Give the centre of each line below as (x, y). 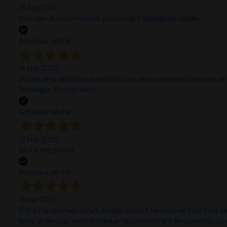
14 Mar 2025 (38, 68)
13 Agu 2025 (38, 8)
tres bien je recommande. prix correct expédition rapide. (109, 18)
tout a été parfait (46, 149)
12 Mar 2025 (38, 139)
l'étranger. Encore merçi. (58, 89)
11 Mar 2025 (37, 200)
